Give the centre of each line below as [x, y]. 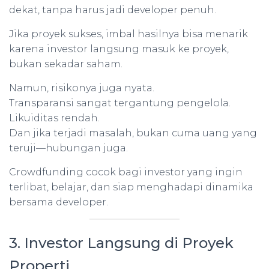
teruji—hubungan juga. [68, 148]
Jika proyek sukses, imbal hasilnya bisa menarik [128, 34]
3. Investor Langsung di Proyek [121, 243]
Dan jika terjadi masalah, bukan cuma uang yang [133, 133]
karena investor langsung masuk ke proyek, [119, 49]
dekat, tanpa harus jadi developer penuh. [113, 10]
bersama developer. [59, 202]
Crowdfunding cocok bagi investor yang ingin [126, 172]
